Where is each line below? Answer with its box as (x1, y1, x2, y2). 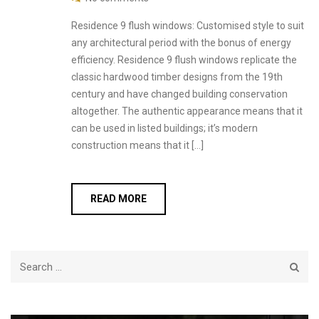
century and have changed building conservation (71, 88, 288, 100)
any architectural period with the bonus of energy (71, 37, 291, 49)
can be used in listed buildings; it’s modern (71, 122, 258, 135)
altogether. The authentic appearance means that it (71, 105, 303, 117)
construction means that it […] (71, 140, 204, 152)
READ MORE (90, 193, 147, 205)
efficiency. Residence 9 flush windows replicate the (71, 54, 297, 66)
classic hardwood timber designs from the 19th (71, 71, 283, 83)
